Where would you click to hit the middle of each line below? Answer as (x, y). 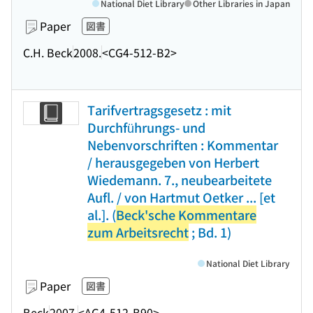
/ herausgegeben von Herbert (173, 162)
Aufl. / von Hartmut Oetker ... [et (181, 197)
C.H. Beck (48, 52)
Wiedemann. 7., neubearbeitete (180, 180)
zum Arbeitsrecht (138, 232)
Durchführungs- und (146, 127)
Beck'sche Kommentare (186, 214)
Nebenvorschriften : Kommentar (183, 145)
